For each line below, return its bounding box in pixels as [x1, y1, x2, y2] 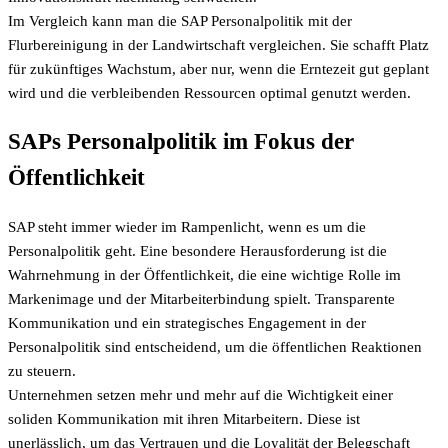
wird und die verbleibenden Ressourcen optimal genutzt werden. [8, 85, 411, 102]
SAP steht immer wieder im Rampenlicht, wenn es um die [8, 218, 366, 235]
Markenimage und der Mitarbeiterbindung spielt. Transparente [8, 290, 395, 307]
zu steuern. [8, 362, 76, 379]
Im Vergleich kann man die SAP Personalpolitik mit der [8, 13, 352, 30]
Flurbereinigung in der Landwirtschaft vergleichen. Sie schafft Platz [8, 37, 429, 54]
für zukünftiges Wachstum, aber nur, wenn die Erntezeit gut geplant [8, 61, 429, 78]
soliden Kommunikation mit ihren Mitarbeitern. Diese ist [8, 410, 360, 427]
